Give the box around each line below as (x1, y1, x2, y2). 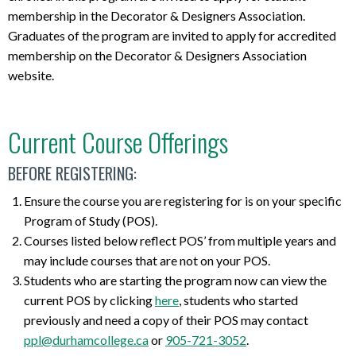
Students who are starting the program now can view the (24, 273, 327, 288)
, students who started (179, 292, 298, 308)
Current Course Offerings (8, 122, 228, 161)
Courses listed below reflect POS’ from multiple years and (24, 233, 336, 249)
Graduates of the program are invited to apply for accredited (8, 27, 336, 43)
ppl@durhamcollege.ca (24, 332, 149, 348)
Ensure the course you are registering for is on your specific (24, 193, 342, 209)
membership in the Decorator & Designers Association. (8, 7, 305, 23)
